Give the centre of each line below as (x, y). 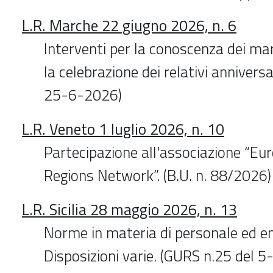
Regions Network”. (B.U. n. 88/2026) (158, 175)
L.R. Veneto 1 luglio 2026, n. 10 (123, 129)
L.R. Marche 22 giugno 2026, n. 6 (129, 25)
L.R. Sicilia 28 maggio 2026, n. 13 (129, 209)
